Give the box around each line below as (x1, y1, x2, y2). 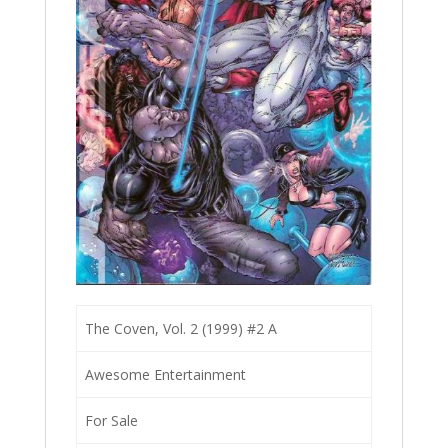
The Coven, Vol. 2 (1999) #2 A (85, 318, 277, 338)
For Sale (85, 410, 138, 430)
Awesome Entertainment (85, 364, 246, 384)
